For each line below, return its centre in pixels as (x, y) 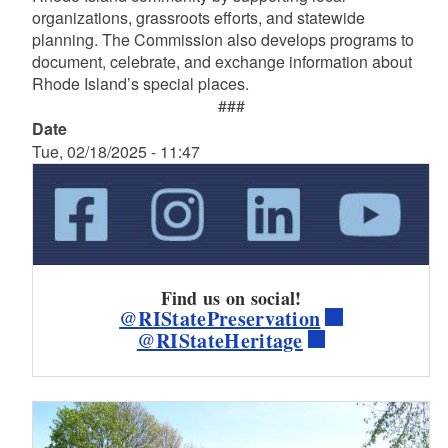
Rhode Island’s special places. (140, 83)
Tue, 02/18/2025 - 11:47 (115, 151)
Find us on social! (231, 297)
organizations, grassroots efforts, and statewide (198, 17)
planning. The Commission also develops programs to (222, 39)
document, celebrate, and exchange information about (221, 61)
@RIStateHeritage (219, 340)
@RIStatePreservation (220, 318)
